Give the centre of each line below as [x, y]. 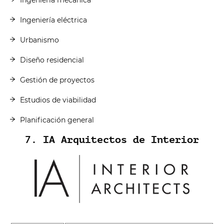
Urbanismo [39, 40]
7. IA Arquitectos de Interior [112, 139]
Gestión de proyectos [57, 80]
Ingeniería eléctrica [53, 20]
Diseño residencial [52, 60]
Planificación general [57, 120]
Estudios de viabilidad [58, 100]
